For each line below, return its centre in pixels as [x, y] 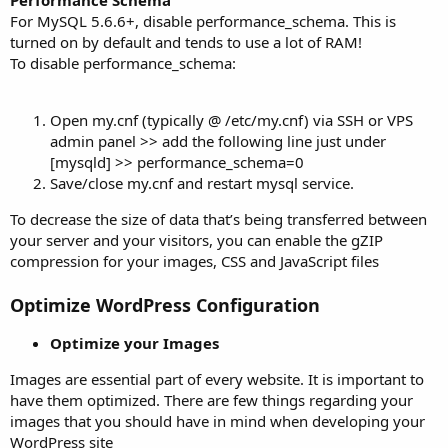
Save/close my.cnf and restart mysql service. [202, 182]
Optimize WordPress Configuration [165, 304]
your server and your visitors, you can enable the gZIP [196, 239]
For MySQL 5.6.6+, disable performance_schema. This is [203, 20]
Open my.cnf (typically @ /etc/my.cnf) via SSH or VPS [231, 119]
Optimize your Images [134, 342]
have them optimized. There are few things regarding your [211, 399]
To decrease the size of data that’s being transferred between [218, 218]
